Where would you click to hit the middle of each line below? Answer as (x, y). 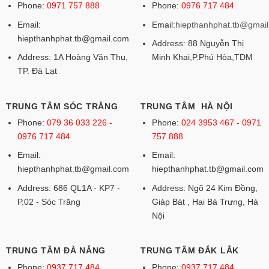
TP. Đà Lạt (37, 71)
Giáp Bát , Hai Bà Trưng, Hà (205, 202)
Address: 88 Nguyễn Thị (198, 44)
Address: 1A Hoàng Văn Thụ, (72, 57)
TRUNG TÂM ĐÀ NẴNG (56, 251)
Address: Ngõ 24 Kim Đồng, (204, 188)
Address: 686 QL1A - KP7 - (68, 188)
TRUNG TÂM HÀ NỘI (187, 106)
